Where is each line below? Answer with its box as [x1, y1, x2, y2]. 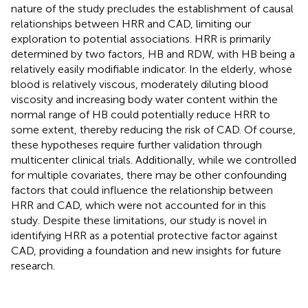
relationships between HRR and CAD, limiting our [11, 16, 251, 30]
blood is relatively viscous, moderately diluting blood [11, 77, 268, 91]
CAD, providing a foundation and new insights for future [11, 243, 281, 257]
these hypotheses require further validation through [11, 137, 262, 151]
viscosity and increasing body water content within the [11, 92, 278, 106]
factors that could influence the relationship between [11, 183, 273, 197]
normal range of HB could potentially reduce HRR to [11, 107, 270, 121]
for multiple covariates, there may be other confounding [11, 168, 287, 181]
